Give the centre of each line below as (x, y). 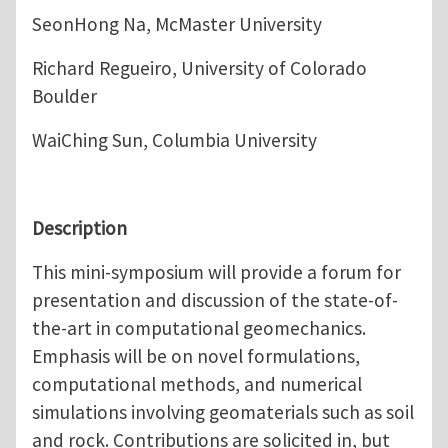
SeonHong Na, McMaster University (177, 24)
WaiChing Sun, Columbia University (174, 140)
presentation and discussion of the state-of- (215, 300)
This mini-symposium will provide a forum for (216, 272)
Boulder (64, 96)
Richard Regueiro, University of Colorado (199, 68)
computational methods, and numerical (197, 384)
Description (79, 228)
